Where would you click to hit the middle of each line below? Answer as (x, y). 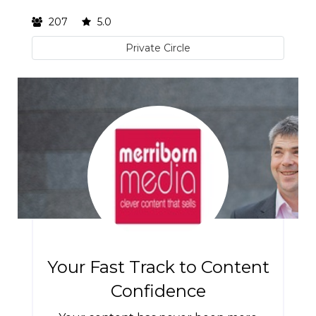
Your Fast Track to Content (158, 267)
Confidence (158, 291)
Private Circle (158, 48)
